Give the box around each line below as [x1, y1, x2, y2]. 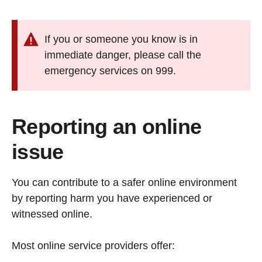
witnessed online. [12, 208, 92, 220]
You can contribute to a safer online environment [12, 177, 237, 189]
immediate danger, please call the [44, 49, 201, 61]
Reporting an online [12, 115, 202, 139]
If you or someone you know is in [44, 33, 198, 46]
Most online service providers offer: [12, 240, 175, 252]
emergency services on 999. [44, 65, 176, 77]
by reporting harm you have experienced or [12, 192, 212, 205]
